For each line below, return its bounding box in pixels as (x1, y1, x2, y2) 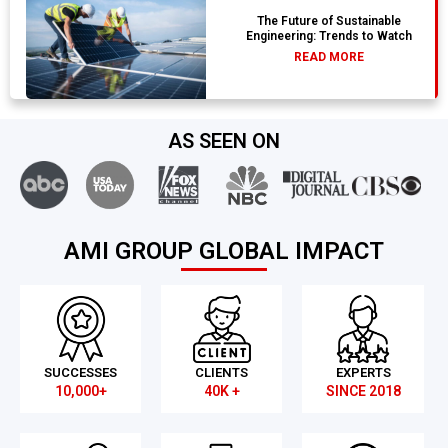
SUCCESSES (44, 365, 118, 381)
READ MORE (293, 50, 364, 65)
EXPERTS (335, 365, 391, 381)
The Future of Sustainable (256, 14, 401, 29)
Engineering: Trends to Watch (245, 29, 412, 44)
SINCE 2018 (325, 383, 401, 400)
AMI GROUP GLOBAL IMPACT (64, 237, 384, 266)
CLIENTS (195, 365, 249, 381)
